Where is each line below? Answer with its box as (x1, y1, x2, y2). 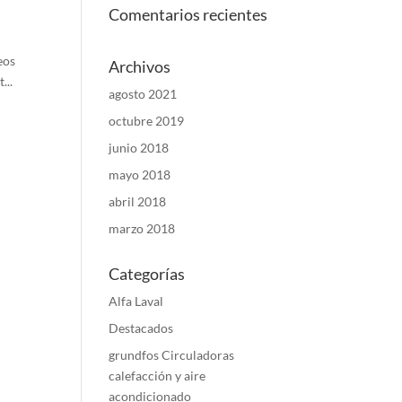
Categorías (108, 264, 185, 284)
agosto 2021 (108, 86, 177, 101)
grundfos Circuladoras (108, 347, 234, 363)
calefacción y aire (108, 368, 205, 383)
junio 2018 (108, 140, 169, 155)
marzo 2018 (108, 221, 175, 236)
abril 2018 (108, 194, 166, 209)
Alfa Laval (108, 293, 163, 309)
